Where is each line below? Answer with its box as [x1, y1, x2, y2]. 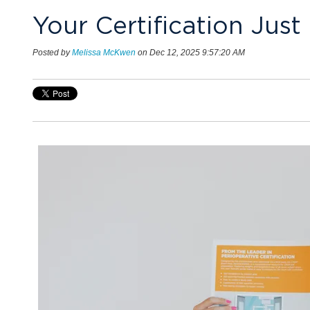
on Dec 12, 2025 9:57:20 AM [136, 47, 245, 57]
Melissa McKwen [72, 47, 136, 57]
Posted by [33, 47, 70, 57]
